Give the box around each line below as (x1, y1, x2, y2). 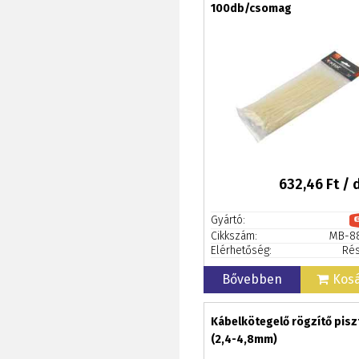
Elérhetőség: (211, 244, 272, 257)
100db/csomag (211, 2, 292, 15)
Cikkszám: (211, 229, 257, 243)
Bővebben (222, 272, 283, 287)
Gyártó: (211, 213, 245, 227)
